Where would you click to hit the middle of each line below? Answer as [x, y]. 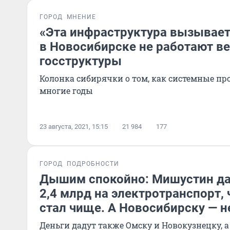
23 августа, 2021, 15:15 [74, 127]
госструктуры [81, 61]
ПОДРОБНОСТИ [93, 164]
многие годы [66, 91]
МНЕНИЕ [81, 17]
